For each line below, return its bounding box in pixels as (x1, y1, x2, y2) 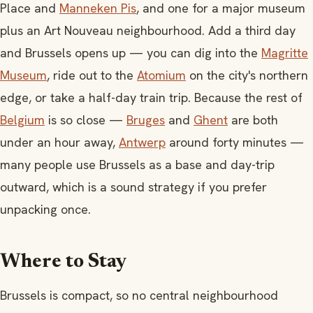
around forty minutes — (166, 133, 304, 150)
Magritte (261, 44, 308, 61)
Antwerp (119, 133, 166, 150)
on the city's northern (186, 66, 308, 83)
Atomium (137, 66, 186, 83)
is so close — (45, 111, 126, 128)
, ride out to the (47, 66, 137, 83)
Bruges (126, 111, 165, 128)
